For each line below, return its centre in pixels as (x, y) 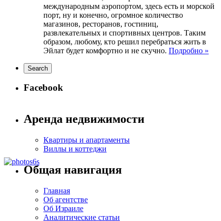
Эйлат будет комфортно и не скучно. (106, 50)
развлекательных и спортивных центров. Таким (125, 33)
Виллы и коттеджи (75, 148)
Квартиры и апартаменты (87, 140)
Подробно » (189, 50)
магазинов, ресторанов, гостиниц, (101, 24)
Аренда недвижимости (84, 119)
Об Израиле (63, 208)
